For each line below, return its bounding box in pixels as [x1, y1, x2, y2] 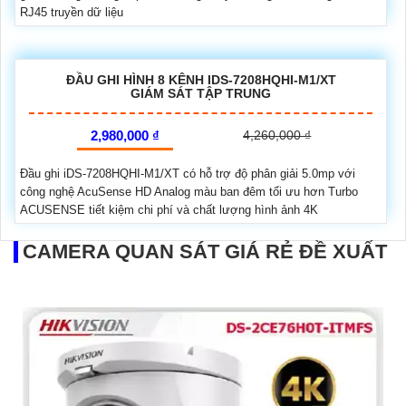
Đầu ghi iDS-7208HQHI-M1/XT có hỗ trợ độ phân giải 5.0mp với [20, 167, 355, 180]
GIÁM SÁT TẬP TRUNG [130, 86, 271, 101]
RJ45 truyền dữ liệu [20, 5, 123, 19]
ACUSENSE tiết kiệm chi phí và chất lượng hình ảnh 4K [20, 203, 318, 217]
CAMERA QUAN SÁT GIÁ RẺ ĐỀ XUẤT [23, 240, 387, 263]
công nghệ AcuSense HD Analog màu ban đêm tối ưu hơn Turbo [20, 185, 358, 198]
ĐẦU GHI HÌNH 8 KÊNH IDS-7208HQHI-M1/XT [65, 72, 336, 87]
